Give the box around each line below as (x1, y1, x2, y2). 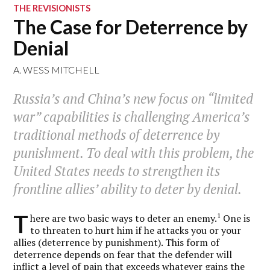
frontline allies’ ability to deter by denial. (13, 180, 242, 198)
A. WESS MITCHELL (13, 64, 100, 75)
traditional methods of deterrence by (13, 126, 220, 144)
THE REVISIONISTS (13, 3, 91, 13)
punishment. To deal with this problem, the (13, 144, 254, 162)
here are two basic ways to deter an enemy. (30, 211, 218, 225)
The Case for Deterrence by (13, 15, 248, 39)
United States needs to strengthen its (13, 162, 221, 180)
